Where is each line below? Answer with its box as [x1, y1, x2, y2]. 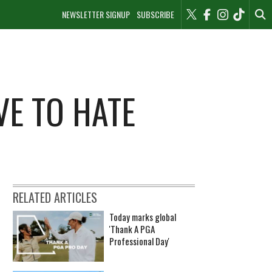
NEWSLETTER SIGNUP [62, 8, 131, 21]
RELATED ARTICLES [13, 188, 97, 206]
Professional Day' [109, 234, 169, 248]
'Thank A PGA [109, 222, 155, 236]
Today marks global [109, 209, 176, 223]
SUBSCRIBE [136, 8, 174, 21]
